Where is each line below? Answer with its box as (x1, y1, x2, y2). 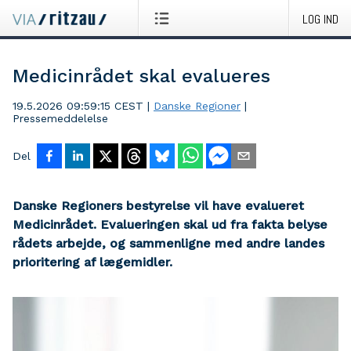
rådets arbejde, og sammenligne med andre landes (13, 236, 324, 251)
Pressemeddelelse (13, 112, 108, 125)
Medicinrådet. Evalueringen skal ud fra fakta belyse (13, 217, 327, 232)
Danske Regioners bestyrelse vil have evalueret (13, 198, 304, 213)
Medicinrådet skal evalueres (13, 65, 270, 87)
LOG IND (302, 11, 338, 27)
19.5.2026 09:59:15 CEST (13, 100, 143, 112)
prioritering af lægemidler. (13, 255, 172, 270)
